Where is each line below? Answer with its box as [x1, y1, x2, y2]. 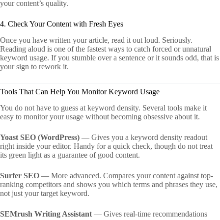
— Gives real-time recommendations [92, 209, 207, 218]
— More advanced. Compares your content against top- [39, 171, 213, 180]
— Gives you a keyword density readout [80, 133, 207, 141]
